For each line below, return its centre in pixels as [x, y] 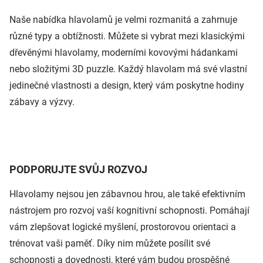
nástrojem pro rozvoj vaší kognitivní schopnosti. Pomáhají [129, 210]
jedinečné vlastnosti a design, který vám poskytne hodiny [127, 85]
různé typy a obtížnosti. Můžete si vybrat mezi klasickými [127, 36]
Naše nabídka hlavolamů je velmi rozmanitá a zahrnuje [123, 19]
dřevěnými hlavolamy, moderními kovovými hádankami [124, 52]
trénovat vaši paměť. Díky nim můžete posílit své [110, 243]
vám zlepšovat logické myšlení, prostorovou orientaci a [123, 227]
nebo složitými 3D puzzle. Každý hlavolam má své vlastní [128, 69]
